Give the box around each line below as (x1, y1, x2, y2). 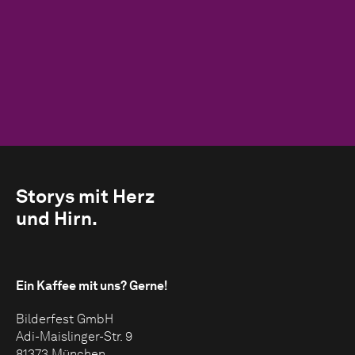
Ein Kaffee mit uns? (16, 277, 129, 293)
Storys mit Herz (16, 184, 155, 208)
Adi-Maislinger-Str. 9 (16, 328, 132, 344)
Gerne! (129, 277, 168, 293)
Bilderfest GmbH (16, 311, 113, 326)
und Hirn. (16, 206, 97, 230)
